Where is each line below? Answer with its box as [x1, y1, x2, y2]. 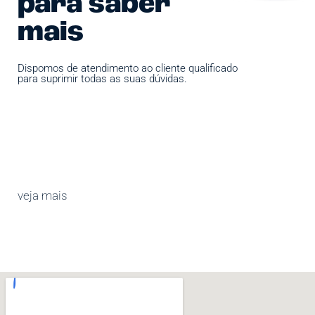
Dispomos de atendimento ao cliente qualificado [18, 61, 238, 75]
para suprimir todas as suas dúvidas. [18, 72, 187, 85]
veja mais [18, 188, 67, 202]
